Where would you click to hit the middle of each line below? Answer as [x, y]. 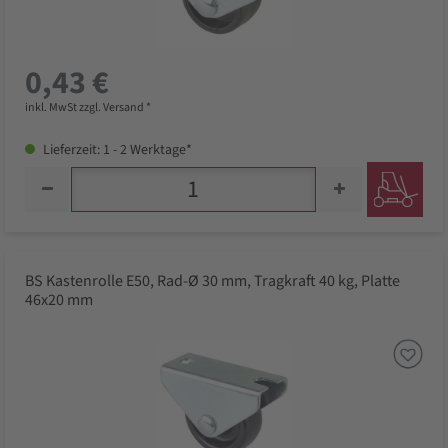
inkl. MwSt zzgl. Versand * [88, 108]
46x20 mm [59, 300]
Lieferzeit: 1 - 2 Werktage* [116, 150]
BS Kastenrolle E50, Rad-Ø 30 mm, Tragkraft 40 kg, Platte [212, 281]
